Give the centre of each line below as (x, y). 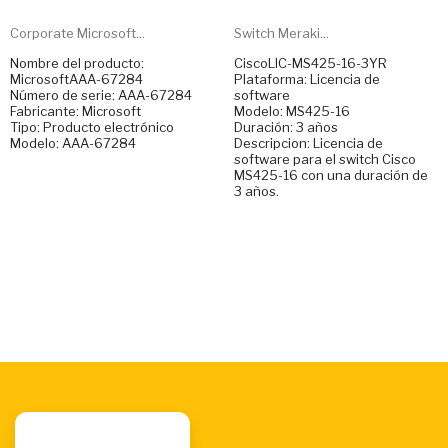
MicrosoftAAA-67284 (76, 79)
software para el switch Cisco (325, 159)
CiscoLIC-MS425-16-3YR (310, 63)
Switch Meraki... (281, 33)
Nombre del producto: (77, 63)
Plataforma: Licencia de (307, 79)
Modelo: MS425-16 (292, 111)
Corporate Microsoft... (77, 33)
